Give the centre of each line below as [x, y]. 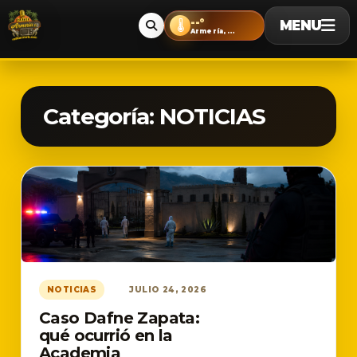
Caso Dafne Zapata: [120, 318]
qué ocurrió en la [106, 335]
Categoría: [101, 116]
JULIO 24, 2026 [168, 290]
